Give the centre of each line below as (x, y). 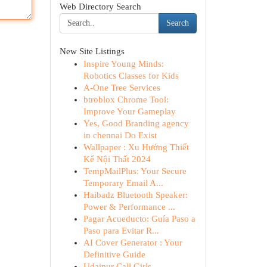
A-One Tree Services (122, 88)
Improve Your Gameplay (129, 111)
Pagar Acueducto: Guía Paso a (139, 219)
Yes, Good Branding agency (136, 123)
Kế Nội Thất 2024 (117, 159)
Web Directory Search (100, 7)
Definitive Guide (114, 254)
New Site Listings (92, 51)
